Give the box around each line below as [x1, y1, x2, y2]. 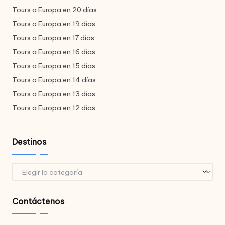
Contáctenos [12, 196, 64, 206]
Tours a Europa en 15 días [12, 61, 95, 70]
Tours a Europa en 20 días [12, 5, 97, 14]
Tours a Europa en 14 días [12, 75, 96, 84]
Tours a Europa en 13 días [12, 89, 95, 98]
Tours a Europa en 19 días [12, 19, 95, 28]
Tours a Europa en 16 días [12, 47, 95, 56]
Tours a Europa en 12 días [12, 103, 95, 113]
